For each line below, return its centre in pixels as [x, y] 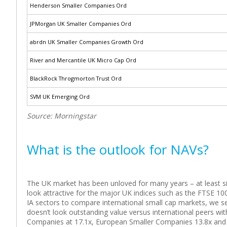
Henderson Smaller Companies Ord [78, 5]
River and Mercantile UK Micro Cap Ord [83, 60]
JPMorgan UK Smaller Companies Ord [81, 24]
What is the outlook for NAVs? [118, 149]
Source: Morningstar [62, 116]
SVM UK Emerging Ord [60, 97]
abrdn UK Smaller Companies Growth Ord [87, 42]
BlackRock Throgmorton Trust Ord [76, 78]
